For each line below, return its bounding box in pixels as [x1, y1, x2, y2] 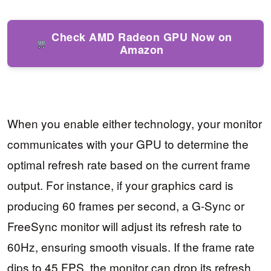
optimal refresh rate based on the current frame [7, 156, 250, 173]
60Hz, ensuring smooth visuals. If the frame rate [7, 238, 255, 255]
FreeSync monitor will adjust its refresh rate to [7, 218, 242, 235]
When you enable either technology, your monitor [7, 115, 262, 132]
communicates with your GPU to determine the [7, 135, 249, 152]
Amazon [119, 41, 164, 57]
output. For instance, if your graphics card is [7, 177, 233, 194]
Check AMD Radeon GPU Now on [51, 28, 232, 45]
